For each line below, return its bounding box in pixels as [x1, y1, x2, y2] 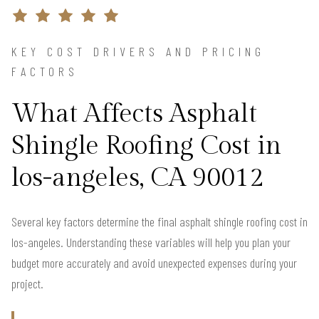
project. [11, 276, 43, 292]
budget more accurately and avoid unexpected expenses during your [11, 255, 297, 271]
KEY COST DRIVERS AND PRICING [11, 43, 265, 60]
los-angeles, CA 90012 [11, 163, 263, 194]
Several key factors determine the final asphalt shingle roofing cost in [11, 214, 308, 230]
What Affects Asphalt [11, 99, 257, 130]
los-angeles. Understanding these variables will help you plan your [11, 234, 291, 251]
